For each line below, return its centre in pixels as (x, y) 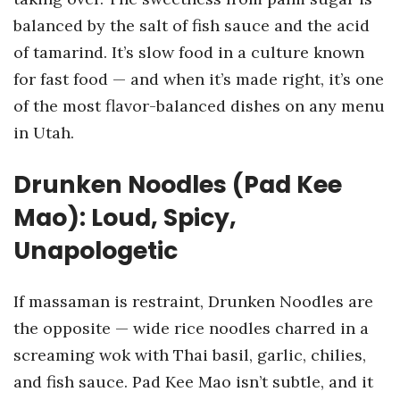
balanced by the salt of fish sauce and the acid (192, 25)
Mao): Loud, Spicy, (125, 217)
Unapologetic (96, 250)
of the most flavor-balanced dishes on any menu (199, 106)
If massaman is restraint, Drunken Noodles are (193, 301)
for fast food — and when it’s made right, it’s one (199, 79)
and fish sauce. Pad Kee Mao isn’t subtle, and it (193, 382)
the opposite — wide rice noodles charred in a (191, 328)
